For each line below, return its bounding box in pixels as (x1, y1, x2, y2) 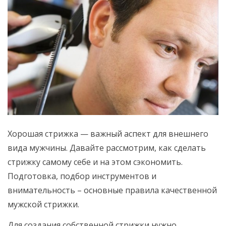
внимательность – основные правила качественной (8, 185, 217, 196)
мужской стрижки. (8, 199, 79, 210)
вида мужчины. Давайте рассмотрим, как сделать (8, 142, 206, 154)
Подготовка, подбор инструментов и (8, 171, 156, 182)
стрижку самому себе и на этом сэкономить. (8, 156, 183, 168)
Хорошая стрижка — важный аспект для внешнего (8, 128, 208, 140)
